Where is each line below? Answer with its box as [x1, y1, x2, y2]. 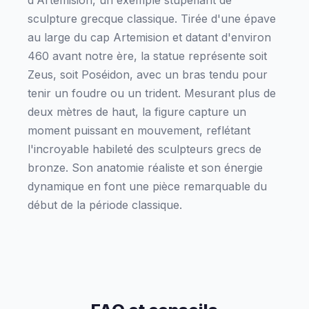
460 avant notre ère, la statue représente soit [28, 49, 267, 63]
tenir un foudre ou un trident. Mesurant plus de [28, 86, 276, 100]
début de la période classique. [28, 198, 182, 212]
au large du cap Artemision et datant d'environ [28, 30, 271, 44]
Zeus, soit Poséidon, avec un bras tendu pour [28, 68, 268, 81]
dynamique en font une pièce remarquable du [28, 179, 267, 193]
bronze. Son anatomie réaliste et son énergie [28, 161, 263, 175]
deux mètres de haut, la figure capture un [28, 105, 246, 119]
